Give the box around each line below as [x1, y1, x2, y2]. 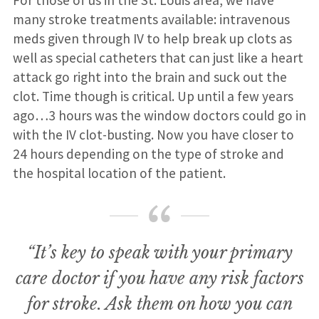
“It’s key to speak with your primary [26, 243, 293, 263]
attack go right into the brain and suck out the [12, 68, 287, 86]
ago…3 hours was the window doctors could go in [12, 107, 306, 125]
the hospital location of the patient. [12, 164, 226, 182]
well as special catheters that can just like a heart [12, 49, 303, 67]
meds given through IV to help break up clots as [12, 30, 292, 48]
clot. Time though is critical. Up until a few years [12, 88, 293, 105]
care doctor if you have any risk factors [15, 268, 304, 289]
